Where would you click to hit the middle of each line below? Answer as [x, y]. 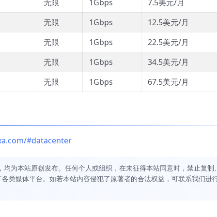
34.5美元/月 [168, 62]
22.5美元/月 [168, 42]
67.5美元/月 [168, 82]
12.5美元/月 [168, 23]
